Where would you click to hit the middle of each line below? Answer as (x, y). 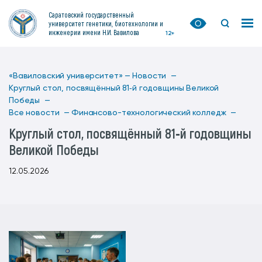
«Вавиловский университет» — (70, 76)
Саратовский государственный (91, 14)
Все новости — (39, 113)
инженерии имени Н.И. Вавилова (94, 32)
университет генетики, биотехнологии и (106, 23)
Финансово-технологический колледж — (154, 113)
